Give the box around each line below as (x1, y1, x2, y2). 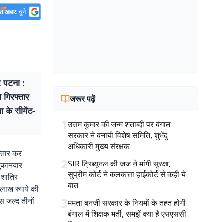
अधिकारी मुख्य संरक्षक (68, 141, 130, 152)
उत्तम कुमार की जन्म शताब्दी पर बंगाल (68, 119, 171, 130)
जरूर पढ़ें (70, 93, 95, 104)
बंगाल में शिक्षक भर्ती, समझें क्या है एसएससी (68, 208, 186, 219)
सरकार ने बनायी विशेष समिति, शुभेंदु (68, 130, 167, 141)
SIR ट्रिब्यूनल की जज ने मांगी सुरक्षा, (68, 158, 171, 169)
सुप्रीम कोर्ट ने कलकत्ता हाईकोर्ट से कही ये (68, 169, 186, 180)
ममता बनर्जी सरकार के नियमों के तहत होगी (68, 197, 186, 208)
